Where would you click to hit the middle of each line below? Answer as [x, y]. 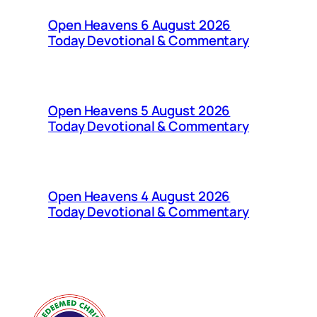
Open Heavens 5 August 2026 [139, 110]
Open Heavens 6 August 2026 [140, 24]
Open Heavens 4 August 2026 [139, 196]
